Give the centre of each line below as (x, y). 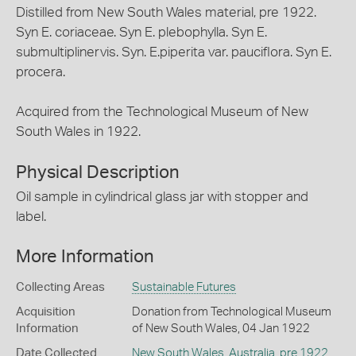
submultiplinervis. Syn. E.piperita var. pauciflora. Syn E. (174, 52)
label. (31, 216)
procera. (41, 72)
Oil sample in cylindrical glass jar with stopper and (162, 196)
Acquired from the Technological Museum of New (162, 112)
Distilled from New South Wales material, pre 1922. (166, 12)
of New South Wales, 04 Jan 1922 (221, 329)
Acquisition (46, 312)
